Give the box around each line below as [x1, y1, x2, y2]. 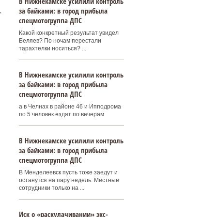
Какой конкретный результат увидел [18, 30, 119, 36]
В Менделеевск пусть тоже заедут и [18, 169, 118, 176]
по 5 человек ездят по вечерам [18, 111, 104, 118]
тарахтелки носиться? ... [18, 45, 86, 52]
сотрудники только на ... [18, 185, 84, 191]
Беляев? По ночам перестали [18, 37, 101, 44]
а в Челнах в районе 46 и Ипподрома [18, 103, 121, 110]
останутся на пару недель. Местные [18, 177, 119, 184]
